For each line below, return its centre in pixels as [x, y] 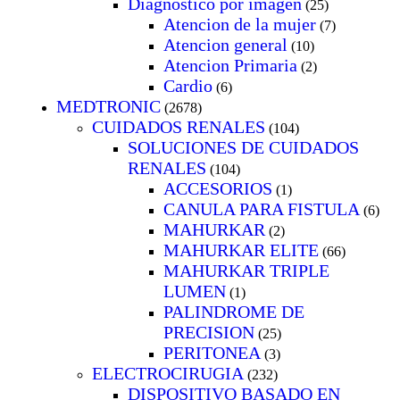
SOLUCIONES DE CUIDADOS [243, 147]
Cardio [188, 85]
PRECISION [209, 332]
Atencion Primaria [230, 65]
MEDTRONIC [108, 106]
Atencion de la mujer [240, 24]
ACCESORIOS [218, 188]
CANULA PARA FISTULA [262, 208]
